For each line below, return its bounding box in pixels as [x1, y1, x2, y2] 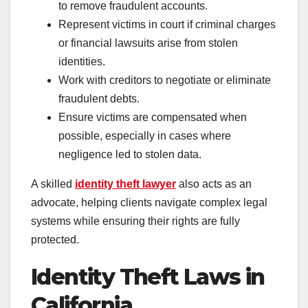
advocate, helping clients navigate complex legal [31, 197, 267, 209]
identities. [58, 56, 105, 68]
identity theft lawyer [75, 178, 176, 190]
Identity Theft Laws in [31, 263, 265, 291]
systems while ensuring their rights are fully [31, 215, 240, 228]
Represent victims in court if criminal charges [58, 19, 276, 31]
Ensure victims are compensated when [58, 111, 247, 124]
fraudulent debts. [58, 93, 140, 105]
